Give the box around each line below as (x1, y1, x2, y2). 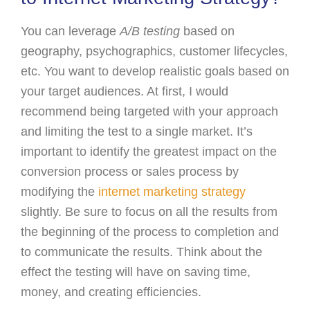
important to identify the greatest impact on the (21, 144, 277, 158)
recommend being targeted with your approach (21, 104, 278, 118)
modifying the (21, 184, 98, 199)
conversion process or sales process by (21, 164, 239, 179)
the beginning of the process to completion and (21, 224, 279, 239)
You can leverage (21, 24, 120, 38)
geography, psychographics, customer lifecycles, (21, 44, 288, 58)
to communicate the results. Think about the (21, 244, 262, 259)
